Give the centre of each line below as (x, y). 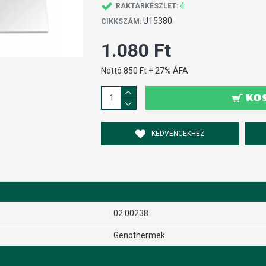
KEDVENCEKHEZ (178, 134)
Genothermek (139, 235)
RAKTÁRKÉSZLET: (147, 6)
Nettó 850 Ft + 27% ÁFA (144, 71)
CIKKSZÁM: (121, 21)
